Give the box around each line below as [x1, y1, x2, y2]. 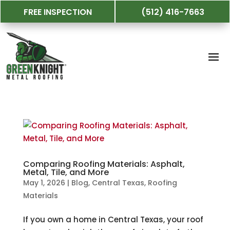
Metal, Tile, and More [23, 166, 109, 178]
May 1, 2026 [23, 178, 65, 188]
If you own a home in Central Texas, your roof [23, 214, 203, 225]
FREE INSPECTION [23, 6, 92, 18]
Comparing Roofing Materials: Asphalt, [23, 158, 185, 170]
